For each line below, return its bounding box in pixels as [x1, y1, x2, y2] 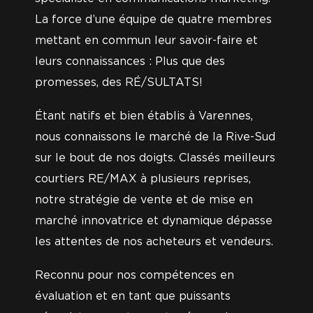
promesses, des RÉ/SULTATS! [35, 77, 203, 88]
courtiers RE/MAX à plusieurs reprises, [35, 173, 251, 184]
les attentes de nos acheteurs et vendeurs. [35, 236, 273, 247]
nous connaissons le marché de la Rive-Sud [35, 131, 275, 143]
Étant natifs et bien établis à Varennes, [35, 110, 253, 122]
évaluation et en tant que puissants [35, 291, 231, 302]
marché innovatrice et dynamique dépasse [35, 215, 272, 226]
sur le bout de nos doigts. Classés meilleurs [35, 152, 275, 163]
